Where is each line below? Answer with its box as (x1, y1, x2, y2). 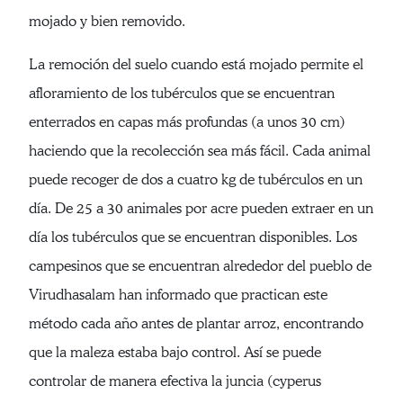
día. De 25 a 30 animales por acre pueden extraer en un (29, 200, 373, 218)
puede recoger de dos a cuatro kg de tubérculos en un (29, 171, 363, 189)
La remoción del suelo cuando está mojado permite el (29, 56, 363, 74)
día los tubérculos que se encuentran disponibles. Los (29, 228, 357, 246)
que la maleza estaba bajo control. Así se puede (29, 344, 321, 362)
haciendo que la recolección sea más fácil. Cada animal (29, 142, 371, 160)
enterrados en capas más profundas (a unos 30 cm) (29, 113, 345, 131)
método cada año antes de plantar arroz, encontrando (29, 315, 363, 333)
